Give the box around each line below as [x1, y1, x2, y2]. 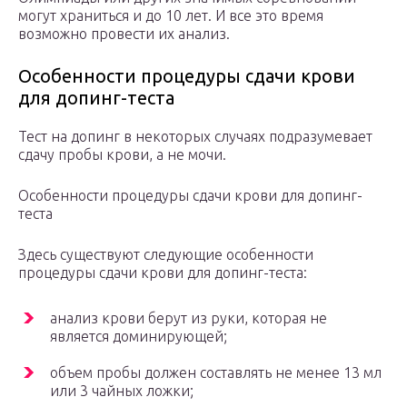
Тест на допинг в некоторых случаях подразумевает [18, 128, 372, 145]
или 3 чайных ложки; [50, 382, 194, 400]
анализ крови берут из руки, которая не [50, 310, 327, 327]
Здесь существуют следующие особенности [18, 246, 313, 263]
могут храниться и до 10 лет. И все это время [18, 7, 323, 25]
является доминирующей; [50, 328, 227, 345]
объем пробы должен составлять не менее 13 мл [50, 364, 382, 382]
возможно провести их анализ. [18, 25, 230, 43]
